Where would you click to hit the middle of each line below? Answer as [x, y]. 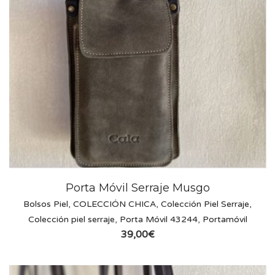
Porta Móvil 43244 [158, 220]
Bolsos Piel [46, 204]
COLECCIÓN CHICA [114, 204]
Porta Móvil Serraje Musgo [137, 188]
